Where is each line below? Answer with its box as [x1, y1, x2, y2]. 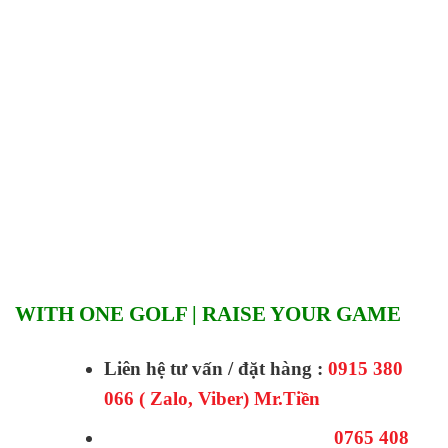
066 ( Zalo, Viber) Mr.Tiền [103, 387, 320, 409]
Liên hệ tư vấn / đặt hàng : [103, 357, 328, 379]
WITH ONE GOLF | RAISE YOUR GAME [15, 302, 401, 325]
